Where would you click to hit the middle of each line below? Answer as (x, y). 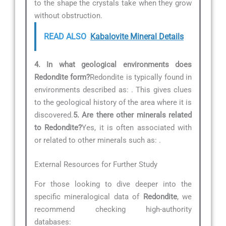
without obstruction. (68, 16)
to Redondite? (58, 128)
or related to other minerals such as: (97, 140)
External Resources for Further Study (96, 164)
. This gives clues (161, 90)
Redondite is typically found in (141, 77)
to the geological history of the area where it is (113, 103)
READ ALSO (65, 37)
